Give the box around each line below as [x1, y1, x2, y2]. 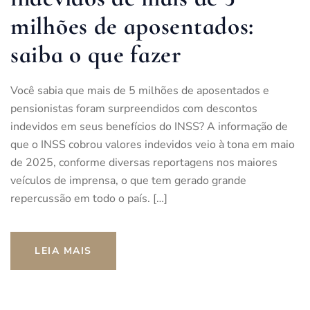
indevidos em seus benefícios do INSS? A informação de [10, 118, 288, 134]
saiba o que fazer [10, 39, 181, 69]
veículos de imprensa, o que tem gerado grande [10, 172, 246, 188]
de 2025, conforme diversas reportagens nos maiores [10, 154, 277, 170]
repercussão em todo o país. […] [10, 190, 167, 206]
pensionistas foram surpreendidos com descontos [10, 100, 257, 116]
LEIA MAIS [35, 244, 92, 257]
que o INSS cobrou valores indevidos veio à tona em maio [10, 136, 295, 152]
